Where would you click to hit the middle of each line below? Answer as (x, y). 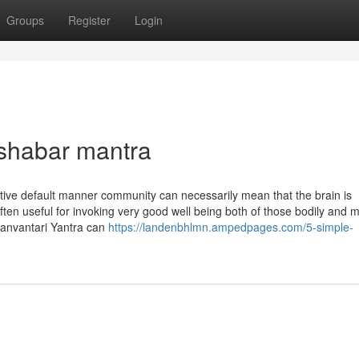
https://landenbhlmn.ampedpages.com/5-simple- (231, 227)
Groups (25, 20)
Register (89, 20)
